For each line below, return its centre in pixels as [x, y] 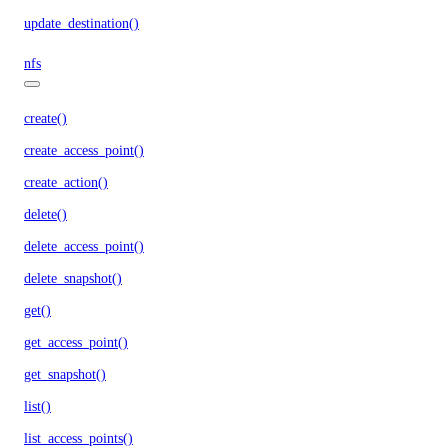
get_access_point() [76, 342]
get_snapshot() [65, 374]
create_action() [66, 182]
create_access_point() [84, 150]
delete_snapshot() [73, 278]
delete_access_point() [84, 246]
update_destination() [81, 23]
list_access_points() [78, 438]
